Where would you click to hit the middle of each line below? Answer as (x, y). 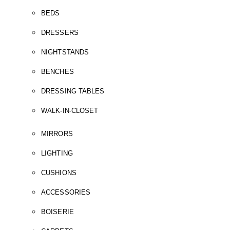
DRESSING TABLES (73, 91)
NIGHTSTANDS (65, 52)
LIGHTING (57, 153)
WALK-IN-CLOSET (70, 110)
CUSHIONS (59, 172)
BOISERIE (57, 212)
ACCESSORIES (66, 192)
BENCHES (57, 71)
